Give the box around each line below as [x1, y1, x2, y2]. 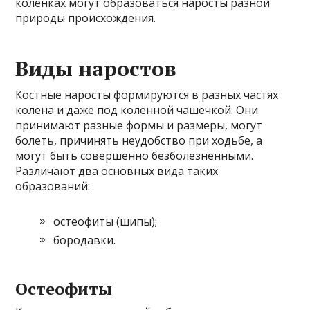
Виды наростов [15, 55, 177, 83]
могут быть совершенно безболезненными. [15, 148, 254, 164]
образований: [15, 179, 91, 194]
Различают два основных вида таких [15, 163, 219, 179]
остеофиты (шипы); [53, 214, 158, 230]
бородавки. [53, 232, 116, 248]
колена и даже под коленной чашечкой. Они [15, 102, 259, 118]
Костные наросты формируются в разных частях [15, 87, 279, 103]
